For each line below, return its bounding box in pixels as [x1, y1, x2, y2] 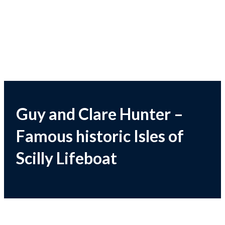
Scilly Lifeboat [16, 148, 117, 168]
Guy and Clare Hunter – [16, 103, 183, 124]
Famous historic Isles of [16, 126, 184, 146]
